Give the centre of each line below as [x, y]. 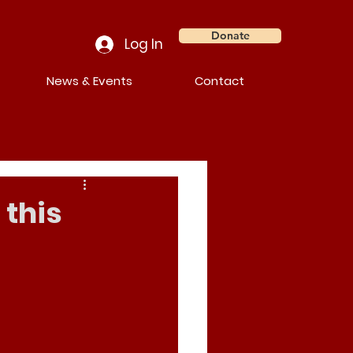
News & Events [89, 81]
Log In [144, 44]
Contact [219, 81]
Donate [230, 35]
